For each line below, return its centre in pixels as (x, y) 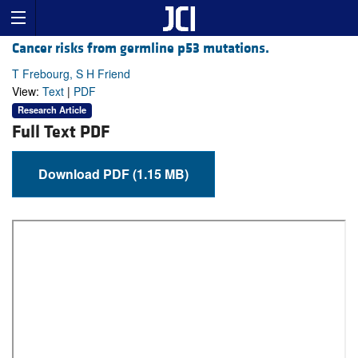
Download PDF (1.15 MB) (161, 173)
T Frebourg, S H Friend (71, 74)
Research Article (52, 110)
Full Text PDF (61, 132)
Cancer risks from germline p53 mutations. (141, 49)
